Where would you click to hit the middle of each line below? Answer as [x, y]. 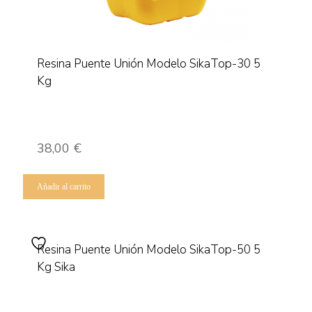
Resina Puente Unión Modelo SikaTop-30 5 [149, 64]
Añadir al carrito [64, 187]
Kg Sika [56, 267]
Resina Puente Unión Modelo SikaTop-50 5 [149, 250]
